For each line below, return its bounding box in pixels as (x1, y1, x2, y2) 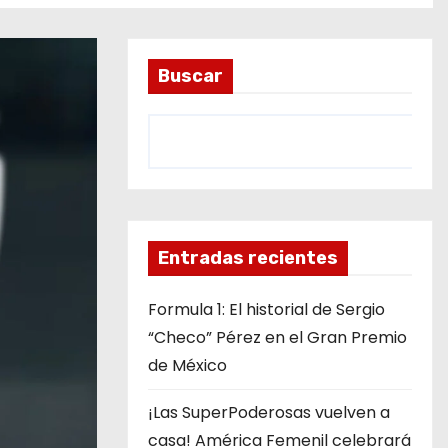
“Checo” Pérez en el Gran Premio (148, 326, 407, 349)
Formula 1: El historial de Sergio (148, 298, 385, 321)
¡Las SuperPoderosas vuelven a (148, 401, 390, 424)
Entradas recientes (158, 247, 338, 269)
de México (148, 354, 227, 377)
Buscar (158, 65, 223, 87)
